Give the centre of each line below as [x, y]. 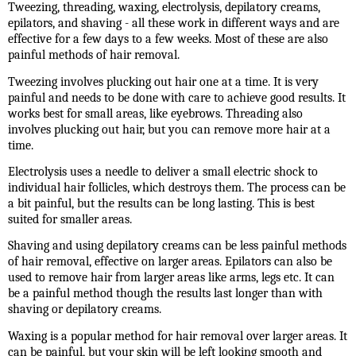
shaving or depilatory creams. [85, 310]
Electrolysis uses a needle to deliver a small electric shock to [163, 172]
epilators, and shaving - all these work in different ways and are [174, 23]
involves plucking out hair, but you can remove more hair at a [169, 129]
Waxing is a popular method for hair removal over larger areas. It [178, 336]
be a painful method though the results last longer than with [165, 294]
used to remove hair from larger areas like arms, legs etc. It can [171, 278]
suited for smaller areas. [70, 220]
